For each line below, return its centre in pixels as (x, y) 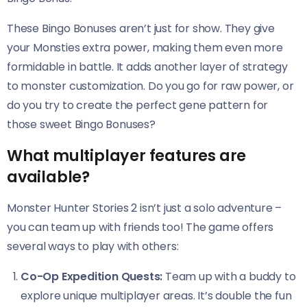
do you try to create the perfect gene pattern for (138, 105)
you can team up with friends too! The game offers (140, 227)
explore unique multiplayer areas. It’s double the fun (156, 295)
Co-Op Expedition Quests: (92, 276)
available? (49, 176)
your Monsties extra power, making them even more (145, 47)
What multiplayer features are (127, 155)
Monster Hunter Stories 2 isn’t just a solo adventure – (145, 208)
